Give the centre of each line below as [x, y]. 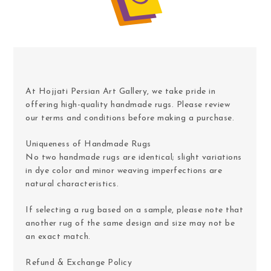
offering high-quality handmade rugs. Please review [128, 105]
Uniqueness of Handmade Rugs [88, 144]
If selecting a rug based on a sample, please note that [134, 210]
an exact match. [58, 237]
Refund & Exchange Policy [79, 263]
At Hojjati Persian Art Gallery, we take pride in [120, 91]
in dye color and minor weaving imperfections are [124, 171]
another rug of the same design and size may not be [130, 223]
